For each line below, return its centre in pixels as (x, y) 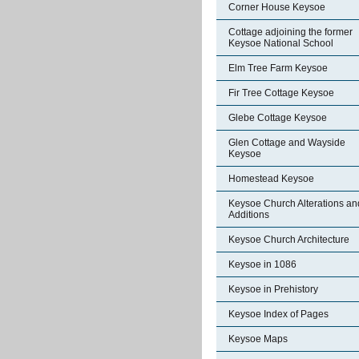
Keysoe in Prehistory (273, 289)
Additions (249, 215)
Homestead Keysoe (271, 179)
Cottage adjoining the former (290, 32)
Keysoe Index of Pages (278, 314)
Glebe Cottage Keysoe (278, 118)
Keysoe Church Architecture (289, 240)
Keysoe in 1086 (262, 264)
